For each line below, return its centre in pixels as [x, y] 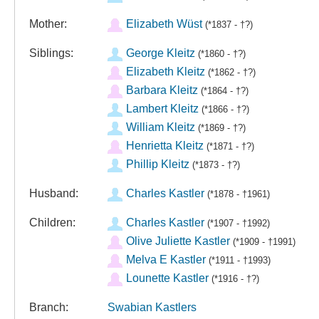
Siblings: [51, 53]
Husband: [54, 193]
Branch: [49, 307]
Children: [52, 223]
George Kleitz [160, 53]
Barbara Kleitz [162, 90]
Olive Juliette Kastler [178, 241]
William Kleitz [160, 127]
